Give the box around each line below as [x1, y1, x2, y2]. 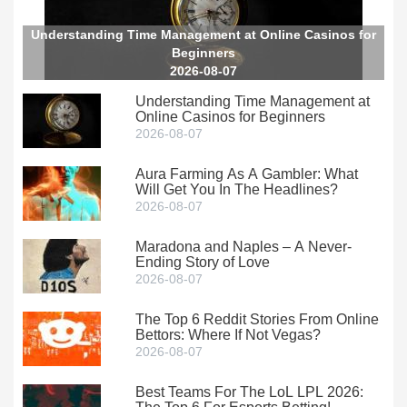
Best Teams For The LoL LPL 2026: [135, 384, 364, 401]
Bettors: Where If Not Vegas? [135, 327, 322, 343]
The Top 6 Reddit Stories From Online [135, 312, 380, 328]
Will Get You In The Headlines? [135, 182, 339, 198]
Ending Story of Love [135, 254, 271, 271]
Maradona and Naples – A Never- [135, 239, 352, 255]
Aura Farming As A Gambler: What [135, 166, 359, 183]
